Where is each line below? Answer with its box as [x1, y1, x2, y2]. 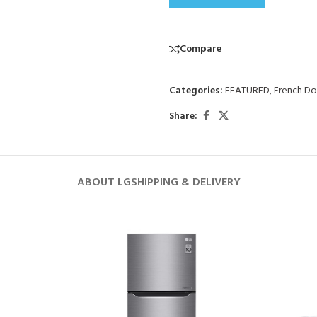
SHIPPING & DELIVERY [130, 173, 241, 192]
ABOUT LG [76, 173, 131, 192]
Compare [180, 40, 221, 57]
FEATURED [225, 83, 270, 100]
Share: [169, 108, 197, 125]
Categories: [169, 83, 223, 100]
